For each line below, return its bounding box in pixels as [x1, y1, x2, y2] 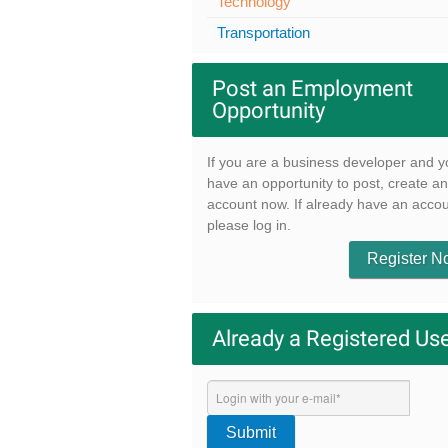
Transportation [217, 24, 310, 41]
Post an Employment [212, 76, 413, 101]
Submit [225, 424, 276, 442]
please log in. [207, 217, 291, 233]
